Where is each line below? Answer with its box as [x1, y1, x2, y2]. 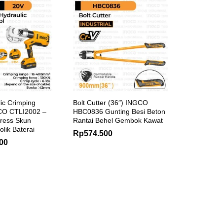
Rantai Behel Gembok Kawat [73, 116, 163, 124]
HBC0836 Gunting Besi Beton [73, 107, 165, 115]
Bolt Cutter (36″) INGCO [73, 98, 148, 107]
